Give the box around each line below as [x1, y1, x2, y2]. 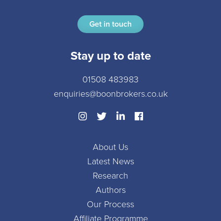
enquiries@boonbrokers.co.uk [53, 87, 168, 101]
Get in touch [89, 18, 132, 30]
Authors [95, 184, 126, 197]
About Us [93, 141, 128, 154]
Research [93, 169, 128, 183]
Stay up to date [70, 47, 151, 65]
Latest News [87, 155, 134, 168]
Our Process [87, 198, 134, 211]
